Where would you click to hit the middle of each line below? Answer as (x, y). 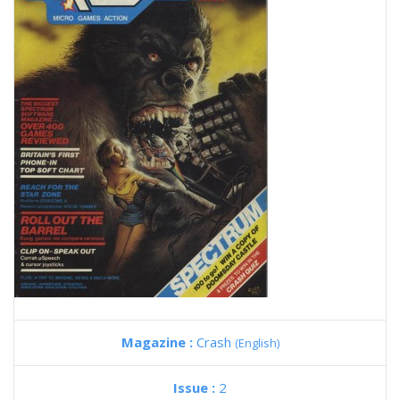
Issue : (196, 387)
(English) (257, 343)
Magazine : (158, 342)
